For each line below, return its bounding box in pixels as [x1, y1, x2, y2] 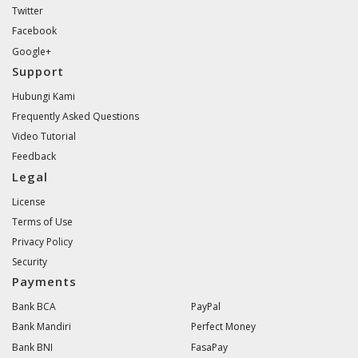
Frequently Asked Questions [12, 109, 139, 123]
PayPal [191, 300, 221, 314]
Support [12, 62, 64, 79]
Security [12, 255, 47, 269]
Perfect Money [191, 320, 256, 334]
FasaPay [191, 340, 228, 354]
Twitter [12, 4, 43, 18]
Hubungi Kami [12, 89, 75, 103]
